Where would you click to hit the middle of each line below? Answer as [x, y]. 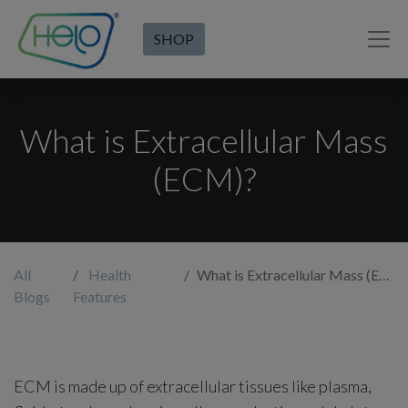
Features [99, 296]
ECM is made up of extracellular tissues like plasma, [193, 386]
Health [109, 275]
